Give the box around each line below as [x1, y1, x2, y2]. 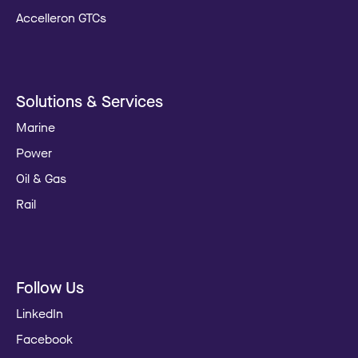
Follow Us [16, 276, 84, 297]
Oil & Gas [16, 169, 66, 186]
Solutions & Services [16, 90, 163, 111]
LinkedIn [16, 304, 63, 321]
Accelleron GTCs [16, 9, 106, 26]
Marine [16, 118, 55, 135]
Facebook [16, 330, 73, 347]
